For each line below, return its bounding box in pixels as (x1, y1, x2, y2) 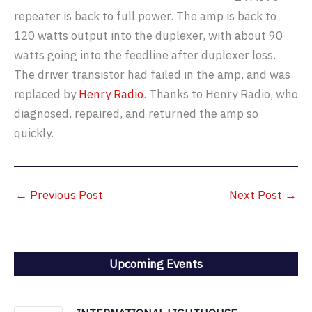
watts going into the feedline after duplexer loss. (14, 47, 276, 63)
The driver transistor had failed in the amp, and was (14, 67, 290, 82)
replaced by (14, 86, 79, 102)
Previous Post (27, 187, 103, 203)
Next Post (229, 187, 285, 203)
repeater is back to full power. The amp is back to (14, 8, 276, 24)
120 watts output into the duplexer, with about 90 (14, 28, 283, 43)
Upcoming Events (109, 256, 203, 272)
